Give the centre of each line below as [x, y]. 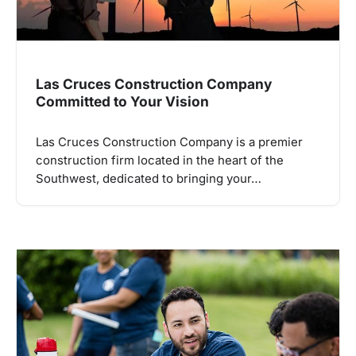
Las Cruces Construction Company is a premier [169, 142]
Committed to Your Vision [122, 101]
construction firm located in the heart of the [160, 160]
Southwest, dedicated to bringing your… [149, 178]
